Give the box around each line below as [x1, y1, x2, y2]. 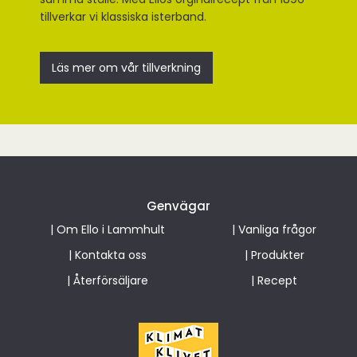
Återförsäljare [73, 272, 148, 288]
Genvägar [147, 197, 210, 214]
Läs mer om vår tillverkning [52, 59, 201, 76]
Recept [257, 272, 297, 288]
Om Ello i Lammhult [57, 221, 165, 237]
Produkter [250, 246, 304, 263]
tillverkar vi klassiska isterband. [40, 8, 210, 25]
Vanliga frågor [238, 221, 316, 237]
